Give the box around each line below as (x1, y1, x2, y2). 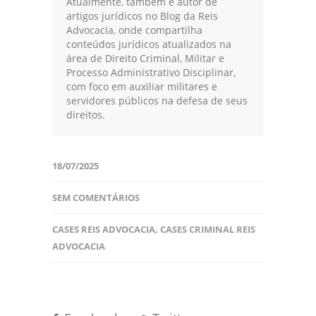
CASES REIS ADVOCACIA (52, 223, 155, 236)
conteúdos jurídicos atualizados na (66, 37, 231, 51)
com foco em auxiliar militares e (66, 80, 217, 94)
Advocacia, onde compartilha (66, 23, 202, 37)
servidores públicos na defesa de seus (66, 94, 248, 108)
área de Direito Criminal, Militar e (66, 51, 224, 66)
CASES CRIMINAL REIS (160, 223, 255, 236)
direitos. (66, 108, 105, 122)
